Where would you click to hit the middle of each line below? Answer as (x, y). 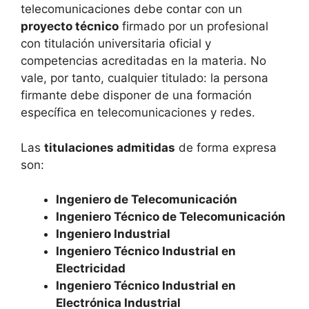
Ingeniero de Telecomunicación (147, 200)
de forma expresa (226, 147)
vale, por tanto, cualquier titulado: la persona (144, 78)
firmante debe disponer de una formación (136, 96)
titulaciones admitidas (110, 147)
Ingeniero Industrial (113, 234)
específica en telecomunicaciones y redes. (138, 113)
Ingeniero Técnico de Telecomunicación (171, 217)
